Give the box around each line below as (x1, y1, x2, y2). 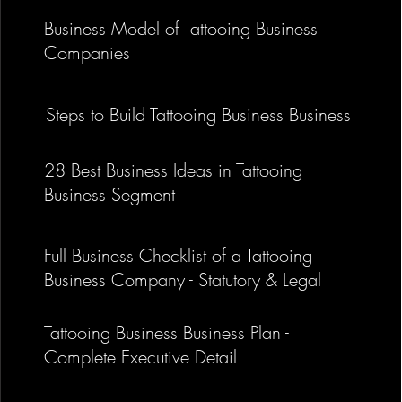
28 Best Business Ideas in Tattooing (43, 158, 302, 182)
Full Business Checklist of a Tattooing (43, 243, 312, 267)
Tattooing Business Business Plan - (43, 320, 289, 345)
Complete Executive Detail (43, 345, 237, 369)
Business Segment (43, 182, 175, 206)
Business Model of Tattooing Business (43, 16, 318, 40)
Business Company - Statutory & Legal (43, 267, 321, 292)
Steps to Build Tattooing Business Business (45, 102, 351, 127)
